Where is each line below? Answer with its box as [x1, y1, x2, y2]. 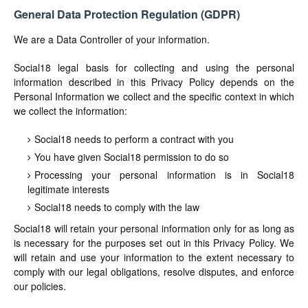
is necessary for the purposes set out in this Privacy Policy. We [14, 236, 294, 250]
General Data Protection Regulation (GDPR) [14, 6, 240, 22]
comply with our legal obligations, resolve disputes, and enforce [14, 265, 294, 278]
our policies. [14, 279, 66, 293]
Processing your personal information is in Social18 [34, 168, 294, 181]
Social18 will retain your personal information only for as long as [14, 221, 294, 235]
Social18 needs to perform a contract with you [34, 132, 234, 146]
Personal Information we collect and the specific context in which [14, 89, 294, 103]
